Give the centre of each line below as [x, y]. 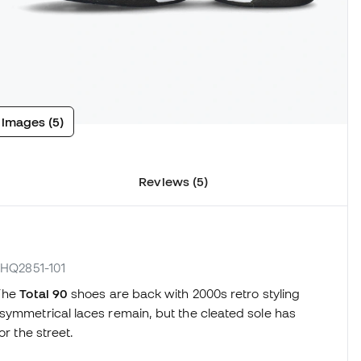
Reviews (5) [174, 182]
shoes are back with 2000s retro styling [184, 294]
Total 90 [42, 294]
